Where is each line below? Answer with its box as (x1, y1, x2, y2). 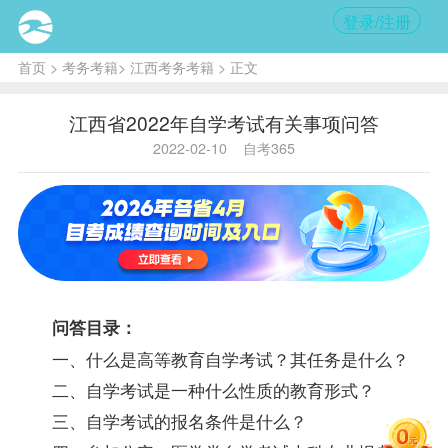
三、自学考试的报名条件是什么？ (51, 407, 307, 433)
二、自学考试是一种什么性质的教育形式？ (51, 376, 375, 402)
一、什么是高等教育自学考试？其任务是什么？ (51, 345, 409, 371)
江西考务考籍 (129, 56, 214, 77)
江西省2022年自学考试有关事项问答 (69, 108, 379, 136)
